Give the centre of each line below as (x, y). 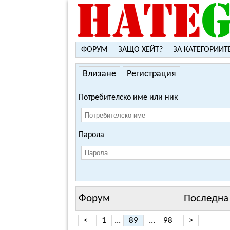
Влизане (99, 74)
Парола (91, 135)
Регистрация (151, 74)
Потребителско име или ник (128, 98)
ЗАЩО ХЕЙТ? (140, 50)
